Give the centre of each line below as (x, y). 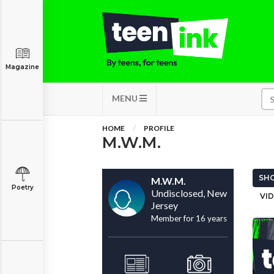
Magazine (22, 67)
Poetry (22, 187)
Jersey (165, 205)
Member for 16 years (189, 218)
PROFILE (159, 128)
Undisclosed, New (189, 193)
